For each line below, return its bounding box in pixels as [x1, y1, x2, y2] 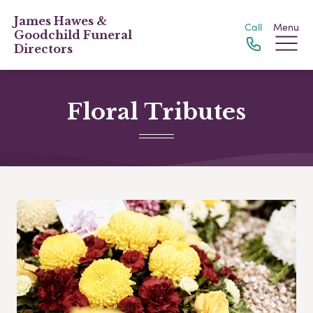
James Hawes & [14, 14, 107, 28]
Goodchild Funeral [14, 28, 132, 42]
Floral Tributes [67, 98, 246, 126]
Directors [14, 42, 73, 56]
